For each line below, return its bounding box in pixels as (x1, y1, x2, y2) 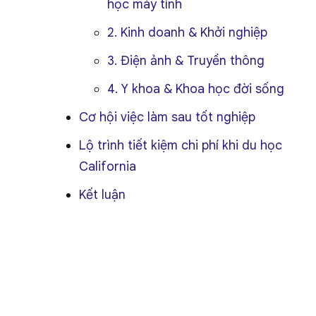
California (79, 159, 136, 174)
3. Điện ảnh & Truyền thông (107, 53, 265, 68)
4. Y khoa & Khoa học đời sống (107, 81, 284, 97)
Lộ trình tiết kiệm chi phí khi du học (79, 138, 282, 153)
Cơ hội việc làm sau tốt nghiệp (79, 109, 255, 125)
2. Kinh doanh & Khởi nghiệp (107, 25, 267, 40)
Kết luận (79, 187, 126, 202)
